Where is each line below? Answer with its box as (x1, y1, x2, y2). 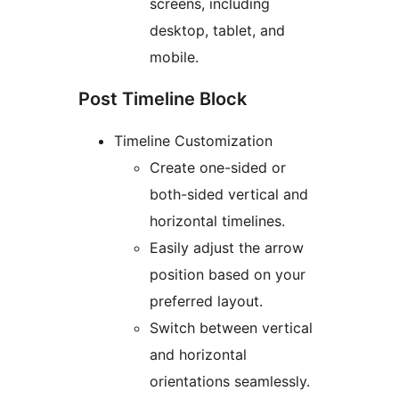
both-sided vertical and (150, 185, 308, 204)
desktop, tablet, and (150, 21, 285, 40)
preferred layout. (150, 292, 263, 311)
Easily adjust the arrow (150, 239, 304, 257)
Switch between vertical (150, 319, 313, 338)
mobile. (150, 48, 199, 67)
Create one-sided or (150, 159, 286, 177)
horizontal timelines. (150, 212, 285, 231)
